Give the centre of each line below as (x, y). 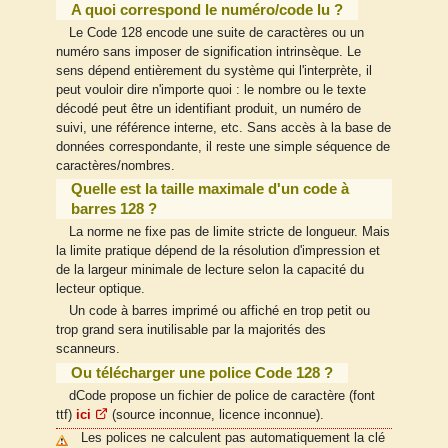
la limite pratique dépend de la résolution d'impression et (218, 251)
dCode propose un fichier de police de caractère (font (221, 395)
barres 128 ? (114, 209)
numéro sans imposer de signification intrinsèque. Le (208, 51)
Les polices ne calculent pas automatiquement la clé (232, 437)
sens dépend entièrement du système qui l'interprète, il (214, 70)
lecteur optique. (100, 289)
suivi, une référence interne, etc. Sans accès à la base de (223, 127)
